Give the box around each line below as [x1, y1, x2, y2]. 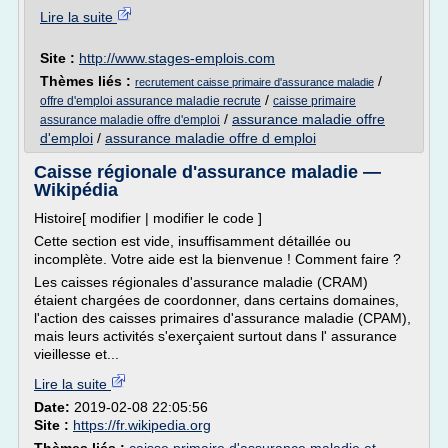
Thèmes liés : [40, 73, 135, 89]
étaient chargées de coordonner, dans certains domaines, [34, 292, 399, 308]
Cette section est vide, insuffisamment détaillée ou [34, 233, 351, 249]
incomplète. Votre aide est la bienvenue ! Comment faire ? [34, 251, 401, 267]
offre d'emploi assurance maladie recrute [40, 94, 261, 108]
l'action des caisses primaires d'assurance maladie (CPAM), [34, 310, 411, 326]
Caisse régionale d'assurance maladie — [34, 162, 381, 182]
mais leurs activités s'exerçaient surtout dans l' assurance [34, 328, 397, 344]
